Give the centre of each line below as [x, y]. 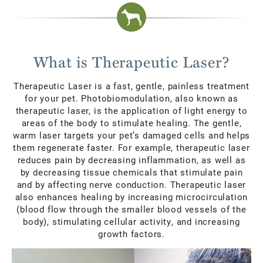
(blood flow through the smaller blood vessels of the [131, 209]
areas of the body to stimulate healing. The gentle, [131, 123]
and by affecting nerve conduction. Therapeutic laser [131, 184]
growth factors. [131, 234]
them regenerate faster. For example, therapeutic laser [131, 147]
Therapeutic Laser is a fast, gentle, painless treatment [131, 86]
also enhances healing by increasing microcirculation [131, 197]
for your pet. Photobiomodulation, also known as [131, 98]
